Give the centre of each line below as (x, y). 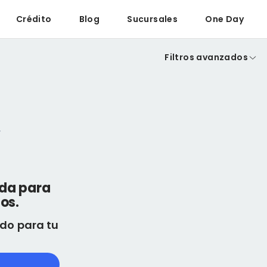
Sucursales (153, 19)
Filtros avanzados (206, 57)
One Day (224, 19)
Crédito (34, 19)
